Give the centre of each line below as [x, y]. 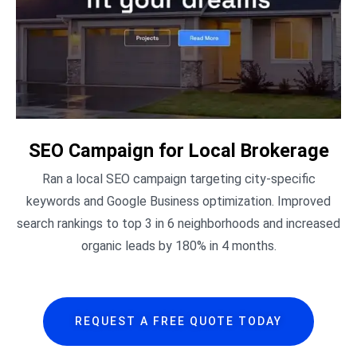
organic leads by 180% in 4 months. [178, 245]
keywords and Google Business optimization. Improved [178, 201]
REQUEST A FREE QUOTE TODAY [178, 321]
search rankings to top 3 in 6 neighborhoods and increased [178, 223]
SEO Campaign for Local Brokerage [178, 150]
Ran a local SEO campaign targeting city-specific [178, 178]
